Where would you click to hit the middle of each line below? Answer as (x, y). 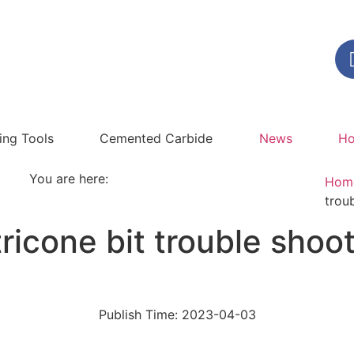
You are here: (69, 179)
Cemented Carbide (156, 138)
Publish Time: (138, 314)
